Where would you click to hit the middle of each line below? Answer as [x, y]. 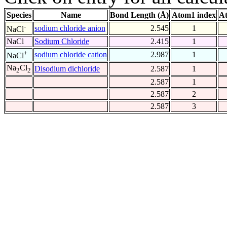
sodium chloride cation [71, 55]
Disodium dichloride [67, 69]
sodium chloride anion [70, 28]
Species [19, 15]
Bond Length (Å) [139, 15]
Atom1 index [194, 15]
